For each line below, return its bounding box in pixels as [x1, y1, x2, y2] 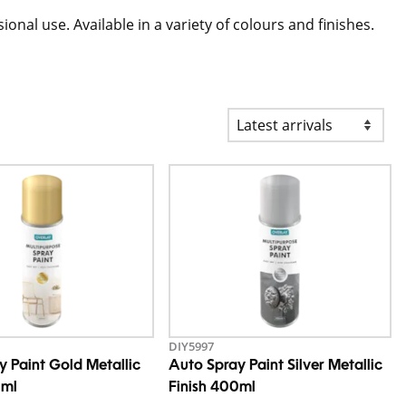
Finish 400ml [168, 381, 256, 395]
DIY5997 [168, 338, 214, 354]
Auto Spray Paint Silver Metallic [168, 359, 382, 373]
